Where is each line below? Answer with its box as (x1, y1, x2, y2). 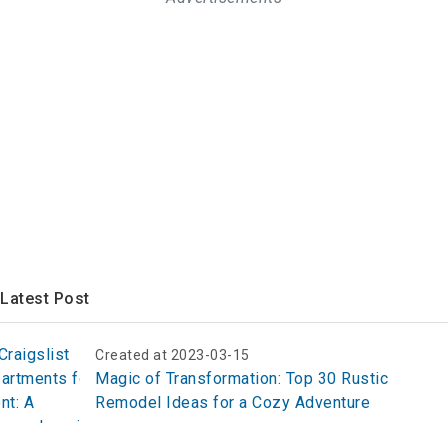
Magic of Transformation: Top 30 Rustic (95, 368, 388, 388)
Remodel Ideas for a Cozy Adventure (95, 392, 370, 412)
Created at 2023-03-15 (95, 346, 250, 363)
